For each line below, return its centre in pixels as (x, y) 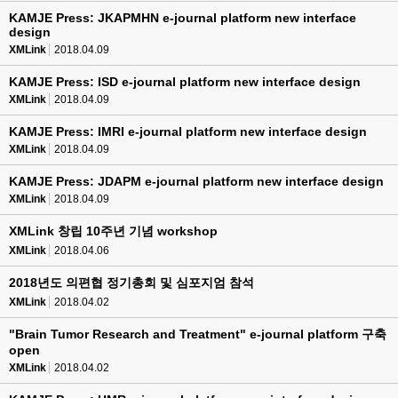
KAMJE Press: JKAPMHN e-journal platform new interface (183, 18)
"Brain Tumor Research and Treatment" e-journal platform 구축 (198, 334)
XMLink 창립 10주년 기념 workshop (113, 231)
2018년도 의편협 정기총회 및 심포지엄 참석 (131, 283)
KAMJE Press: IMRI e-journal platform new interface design (188, 131)
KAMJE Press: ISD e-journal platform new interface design (185, 82)
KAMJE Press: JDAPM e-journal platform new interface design (196, 181)
